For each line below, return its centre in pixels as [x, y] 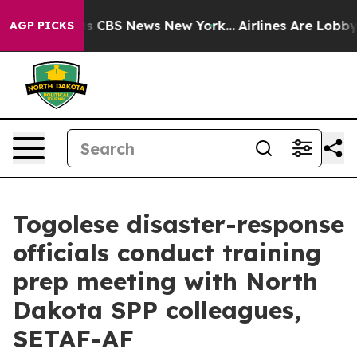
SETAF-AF [73, 339]
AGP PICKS [42, 25]
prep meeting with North [165, 281]
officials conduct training [167, 253]
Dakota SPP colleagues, [157, 310]
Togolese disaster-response [178, 224]
